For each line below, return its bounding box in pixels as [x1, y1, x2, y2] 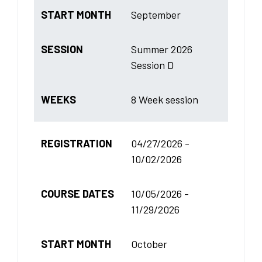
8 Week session [131, 92, 198, 106]
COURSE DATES [41, 187, 114, 200]
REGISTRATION [41, 136, 112, 150]
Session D [131, 58, 174, 71]
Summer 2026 [131, 42, 192, 56]
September [131, 8, 181, 21]
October [131, 237, 167, 250]
